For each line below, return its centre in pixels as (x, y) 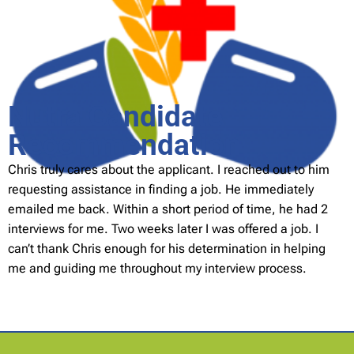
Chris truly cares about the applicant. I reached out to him (169, 169)
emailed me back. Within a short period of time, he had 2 (168, 209)
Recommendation (124, 145)
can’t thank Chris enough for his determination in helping (167, 249)
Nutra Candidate (115, 117)
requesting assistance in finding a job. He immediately (161, 189)
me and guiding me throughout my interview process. (157, 268)
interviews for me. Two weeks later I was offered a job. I (163, 229)
